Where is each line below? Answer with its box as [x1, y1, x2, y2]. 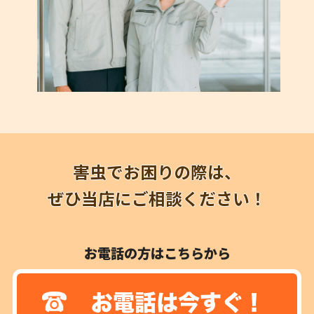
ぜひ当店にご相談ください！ [48, 186, 266, 211]
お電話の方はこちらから [83, 243, 231, 263]
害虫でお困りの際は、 [73, 159, 241, 184]
